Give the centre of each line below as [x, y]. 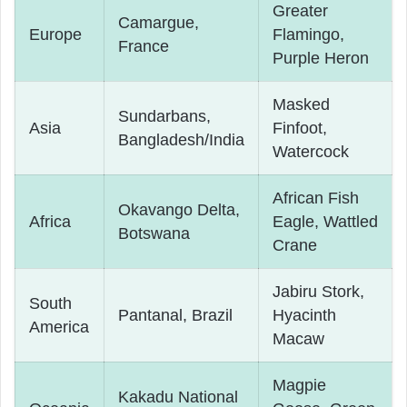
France [144, 46]
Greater [300, 11]
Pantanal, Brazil [175, 315]
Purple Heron [321, 58]
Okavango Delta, [179, 210]
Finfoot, [300, 128]
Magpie [299, 385]
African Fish [316, 198]
